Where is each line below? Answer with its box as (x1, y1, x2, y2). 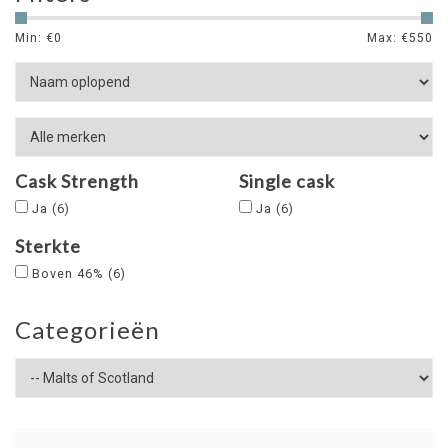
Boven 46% (32, 266, 108, 281)
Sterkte (15, 235, 81, 257)
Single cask (239, 170, 335, 192)
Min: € (15, 31, 54, 45)
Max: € (367, 31, 409, 45)
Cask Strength (15, 170, 139, 192)
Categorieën (15, 315, 160, 344)
